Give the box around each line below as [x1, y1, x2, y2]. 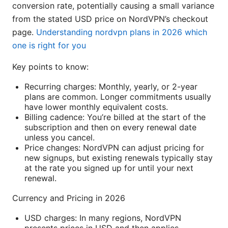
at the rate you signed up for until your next [24, 162, 193, 173]
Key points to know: [12, 61, 89, 72]
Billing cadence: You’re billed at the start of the [24, 111, 206, 122]
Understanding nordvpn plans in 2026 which [36, 26, 207, 37]
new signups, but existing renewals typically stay [24, 152, 213, 163]
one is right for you [12, 40, 86, 50]
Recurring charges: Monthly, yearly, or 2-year [24, 81, 197, 92]
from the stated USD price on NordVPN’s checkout [12, 13, 208, 24]
